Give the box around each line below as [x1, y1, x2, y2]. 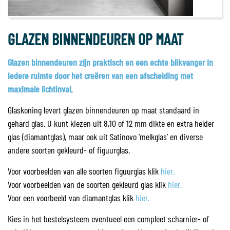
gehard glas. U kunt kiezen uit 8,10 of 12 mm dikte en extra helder [8, 118, 214, 129]
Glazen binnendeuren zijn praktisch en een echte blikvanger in [8, 56, 213, 68]
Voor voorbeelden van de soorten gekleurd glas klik [8, 179, 168, 190]
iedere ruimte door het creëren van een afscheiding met [8, 70, 193, 81]
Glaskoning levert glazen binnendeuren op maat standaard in [8, 104, 199, 116]
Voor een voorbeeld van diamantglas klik [8, 192, 136, 203]
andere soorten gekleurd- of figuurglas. [8, 144, 130, 156]
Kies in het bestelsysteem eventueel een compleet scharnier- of [8, 213, 209, 224]
